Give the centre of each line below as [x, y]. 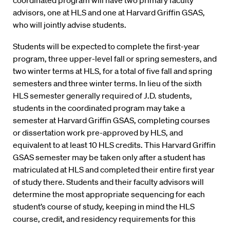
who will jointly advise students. [70, 25]
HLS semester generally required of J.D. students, [102, 95]
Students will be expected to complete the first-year [106, 46]
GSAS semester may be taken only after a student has [109, 157]
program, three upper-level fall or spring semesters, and [115, 59]
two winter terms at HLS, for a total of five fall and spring [112, 71]
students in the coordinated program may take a [99, 108]
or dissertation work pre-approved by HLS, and [98, 132]
